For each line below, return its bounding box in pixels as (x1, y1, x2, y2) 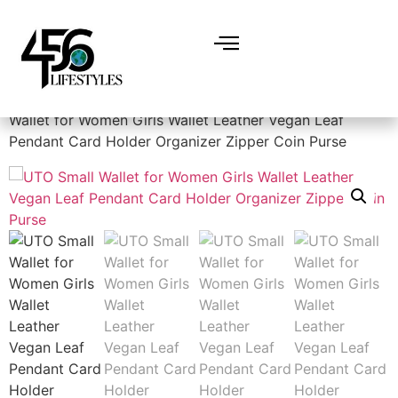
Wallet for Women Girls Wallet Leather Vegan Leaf (9, 111, 344, 129)
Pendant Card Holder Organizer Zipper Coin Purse (9, 132, 346, 150)
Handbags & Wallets (127, 90, 261, 107)
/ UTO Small (261, 90, 346, 107)
